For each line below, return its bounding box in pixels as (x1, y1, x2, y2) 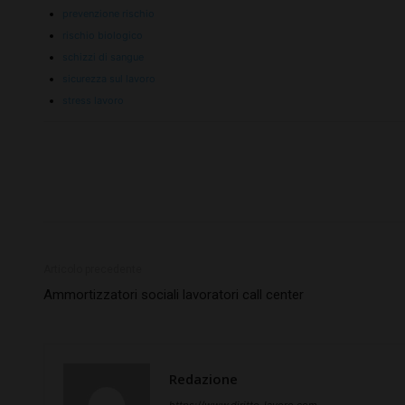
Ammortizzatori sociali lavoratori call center (43, 287, 304, 304)
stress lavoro (62, 94, 124, 108)
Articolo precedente (43, 263, 142, 277)
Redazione (169, 370, 238, 389)
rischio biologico (62, 29, 143, 42)
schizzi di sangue (62, 51, 144, 64)
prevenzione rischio (62, 7, 155, 21)
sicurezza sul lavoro (62, 72, 155, 86)
